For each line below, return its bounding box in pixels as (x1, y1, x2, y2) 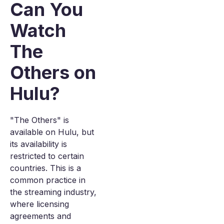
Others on (10, 61, 96, 83)
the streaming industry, (10, 187, 96, 197)
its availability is (10, 139, 67, 149)
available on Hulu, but (10, 127, 94, 137)
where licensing (10, 199, 69, 209)
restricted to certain (10, 151, 84, 161)
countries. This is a (10, 163, 81, 173)
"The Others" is (10, 115, 69, 125)
